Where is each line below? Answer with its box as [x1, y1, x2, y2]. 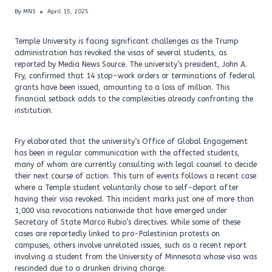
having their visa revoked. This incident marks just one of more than [15, 195, 254, 204]
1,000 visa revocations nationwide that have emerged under [15, 206, 227, 216]
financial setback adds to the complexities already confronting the [15, 95, 253, 104]
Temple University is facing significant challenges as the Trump [15, 37, 239, 46]
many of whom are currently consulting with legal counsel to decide [15, 160, 257, 169]
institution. [15, 106, 53, 115]
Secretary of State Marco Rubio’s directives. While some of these [15, 218, 240, 227]
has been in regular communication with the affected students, [15, 149, 240, 158]
